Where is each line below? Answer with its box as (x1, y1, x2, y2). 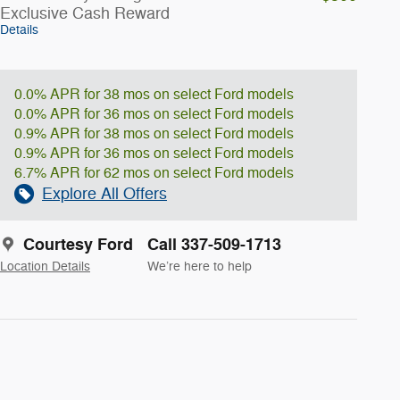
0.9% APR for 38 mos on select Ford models (14, 124, 294, 143)
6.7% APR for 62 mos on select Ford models (14, 163, 294, 182)
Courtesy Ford (23, 233, 133, 255)
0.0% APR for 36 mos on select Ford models (14, 104, 294, 123)
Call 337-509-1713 (147, 233, 281, 255)
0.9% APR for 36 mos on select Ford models (14, 144, 294, 162)
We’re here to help (147, 258, 252, 274)
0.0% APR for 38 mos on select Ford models (14, 85, 294, 104)
